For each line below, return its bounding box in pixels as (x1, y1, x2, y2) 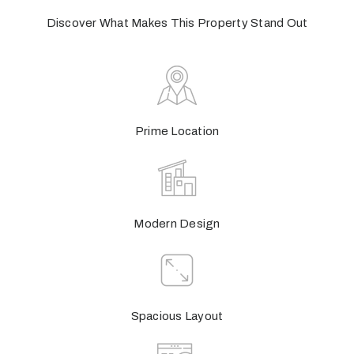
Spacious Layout (130, 309, 224, 322)
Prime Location (134, 124, 220, 137)
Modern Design (134, 217, 220, 230)
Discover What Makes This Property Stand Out (46, 16, 308, 29)
